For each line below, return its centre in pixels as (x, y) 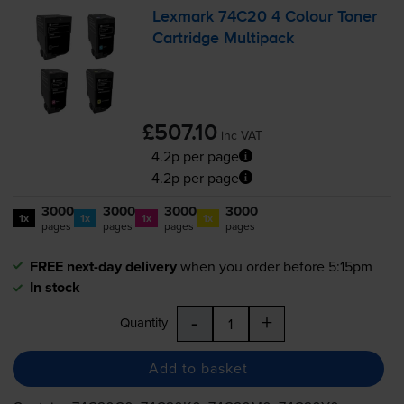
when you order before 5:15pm (276, 266)
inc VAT (241, 135)
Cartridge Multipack (224, 39)
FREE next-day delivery (103, 266)
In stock (55, 287)
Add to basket (198, 368)
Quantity (143, 322)
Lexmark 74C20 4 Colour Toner (265, 18)
